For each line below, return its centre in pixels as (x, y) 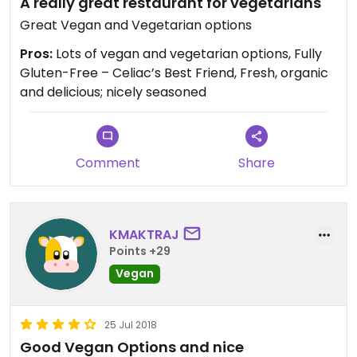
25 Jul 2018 (131, 325)
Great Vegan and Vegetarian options (136, 25)
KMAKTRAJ (144, 234)
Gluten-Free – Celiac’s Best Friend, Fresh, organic (174, 73)
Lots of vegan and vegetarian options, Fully (187, 54)
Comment (108, 163)
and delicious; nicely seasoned (113, 92)
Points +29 (140, 251)
